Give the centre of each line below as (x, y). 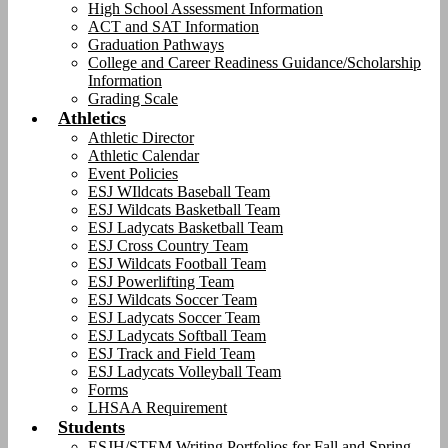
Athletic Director (141, 137)
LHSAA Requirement (157, 407)
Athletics (92, 118)
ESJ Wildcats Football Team (177, 263)
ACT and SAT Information (173, 26)
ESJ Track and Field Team (171, 353)
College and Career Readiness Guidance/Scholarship (254, 62)
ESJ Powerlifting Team (161, 281)
